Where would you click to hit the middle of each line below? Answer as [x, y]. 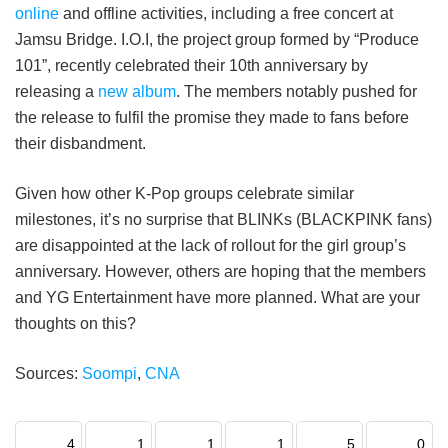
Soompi [109, 373]
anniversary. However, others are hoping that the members [220, 271]
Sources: [48, 373]
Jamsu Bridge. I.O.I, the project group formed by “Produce [217, 39]
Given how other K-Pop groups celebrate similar [184, 193]
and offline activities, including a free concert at [226, 13]
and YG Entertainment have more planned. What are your [217, 297]
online [37, 13]
